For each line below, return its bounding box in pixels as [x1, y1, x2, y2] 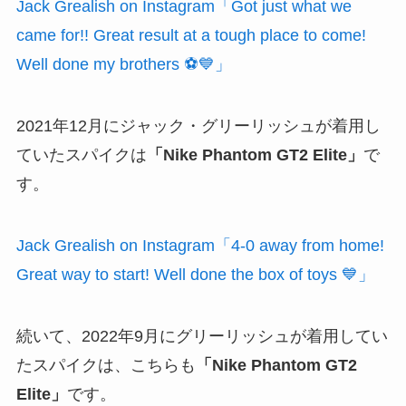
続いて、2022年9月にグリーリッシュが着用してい [15, 326, 388, 345]
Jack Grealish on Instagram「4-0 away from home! [15, 237, 384, 256]
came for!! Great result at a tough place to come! [15, 26, 366, 45]
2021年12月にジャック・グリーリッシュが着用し [15, 117, 381, 136]
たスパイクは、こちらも [15, 355, 196, 374]
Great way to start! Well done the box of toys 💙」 [15, 266, 374, 285]
